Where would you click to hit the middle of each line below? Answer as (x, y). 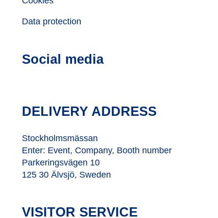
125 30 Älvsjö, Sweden (66, 175)
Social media (63, 59)
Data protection (51, 22)
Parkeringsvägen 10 (61, 163)
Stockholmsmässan (60, 138)
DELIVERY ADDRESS (89, 112)
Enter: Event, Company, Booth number (97, 151)
